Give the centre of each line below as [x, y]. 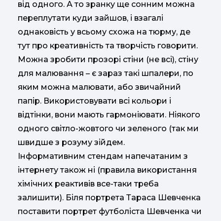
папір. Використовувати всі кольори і [94, 101]
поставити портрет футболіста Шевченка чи [110, 211]
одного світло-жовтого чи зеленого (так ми [108, 128]
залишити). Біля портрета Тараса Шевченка [109, 197]
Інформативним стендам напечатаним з [103, 156]
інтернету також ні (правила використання [107, 170]
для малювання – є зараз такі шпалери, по [106, 73]
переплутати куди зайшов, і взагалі [91, 18]
